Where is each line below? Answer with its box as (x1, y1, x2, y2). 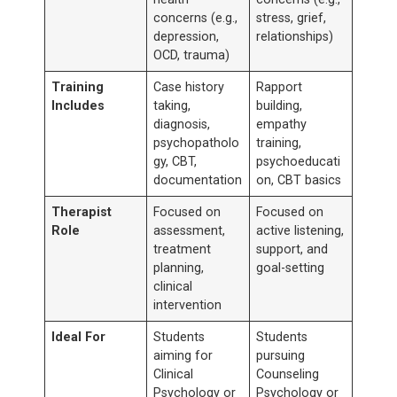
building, (256, 98, 303, 114)
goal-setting (256, 261, 325, 276)
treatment (153, 242, 212, 258)
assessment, (153, 223, 226, 239)
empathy (256, 117, 307, 133)
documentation (153, 173, 243, 189)
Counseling (256, 367, 320, 383)
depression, (153, 29, 220, 45)
